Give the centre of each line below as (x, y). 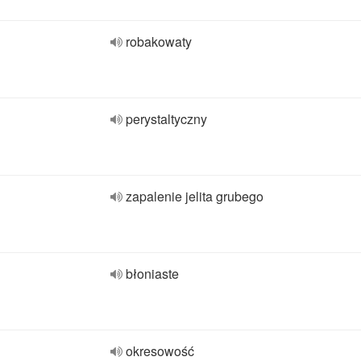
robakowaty (159, 41)
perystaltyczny (166, 119)
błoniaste (152, 274)
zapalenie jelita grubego (195, 196)
